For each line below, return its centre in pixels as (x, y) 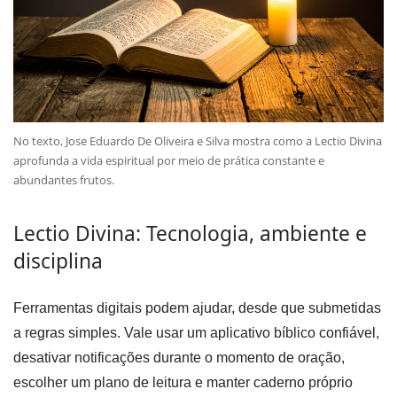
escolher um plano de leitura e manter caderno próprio (183, 383)
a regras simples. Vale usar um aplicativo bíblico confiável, (196, 333)
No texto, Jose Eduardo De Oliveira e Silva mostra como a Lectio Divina (198, 141)
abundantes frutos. (64, 180)
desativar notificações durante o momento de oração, (179, 358)
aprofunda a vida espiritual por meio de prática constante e (169, 161)
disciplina (58, 261)
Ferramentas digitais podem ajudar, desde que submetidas (197, 308)
